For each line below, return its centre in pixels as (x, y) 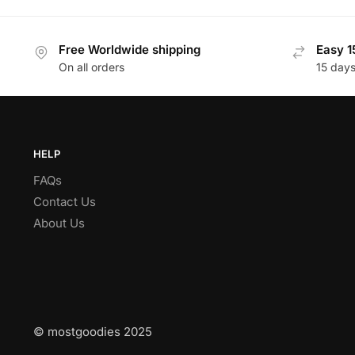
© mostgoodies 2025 (92, 332)
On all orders (91, 67)
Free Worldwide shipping (129, 49)
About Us (59, 223)
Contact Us (64, 201)
